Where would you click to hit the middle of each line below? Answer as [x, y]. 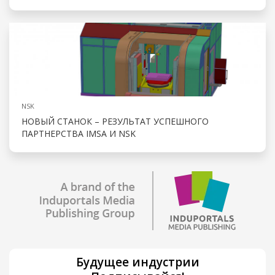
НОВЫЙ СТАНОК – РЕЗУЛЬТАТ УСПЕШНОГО [115, 121]
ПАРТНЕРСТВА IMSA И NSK [83, 133]
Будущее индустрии [137, 262]
